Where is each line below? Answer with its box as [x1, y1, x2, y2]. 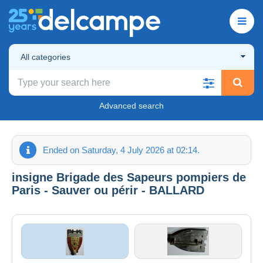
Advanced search [99, 100, 164, 110]
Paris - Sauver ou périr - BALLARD [12, 183, 204, 197]
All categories [21, 52, 70, 62]
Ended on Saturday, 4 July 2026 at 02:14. [43, 144, 200, 155]
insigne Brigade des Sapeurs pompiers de [12, 170, 246, 184]
